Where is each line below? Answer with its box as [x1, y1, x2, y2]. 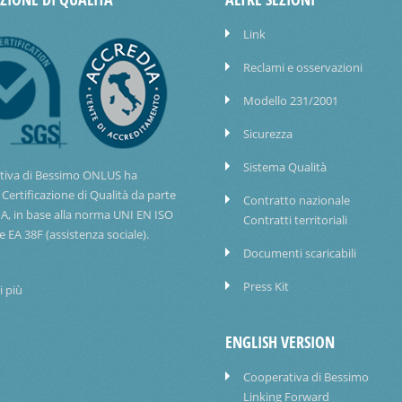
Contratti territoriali [242, 212, 347, 229]
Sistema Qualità [242, 159, 327, 176]
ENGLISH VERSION [224, 331, 335, 354]
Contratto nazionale [242, 192, 350, 209]
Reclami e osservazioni [242, 59, 363, 76]
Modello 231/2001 [242, 92, 338, 109]
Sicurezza [242, 126, 293, 143]
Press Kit [242, 278, 289, 295]
